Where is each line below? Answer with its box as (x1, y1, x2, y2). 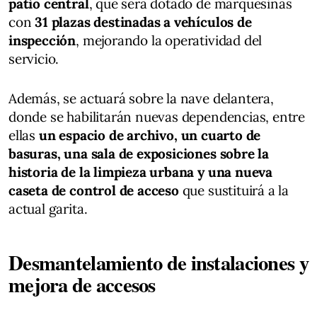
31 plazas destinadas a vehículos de (35, 13, 252, 30)
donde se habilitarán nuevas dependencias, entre (8, 108, 306, 125)
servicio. (8, 50, 59, 67)
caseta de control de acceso (8, 181, 179, 199)
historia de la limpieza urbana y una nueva (8, 163, 273, 180)
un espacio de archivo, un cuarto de (38, 126, 261, 144)
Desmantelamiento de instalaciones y (8, 247, 309, 277)
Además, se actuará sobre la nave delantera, (8, 89, 274, 107)
